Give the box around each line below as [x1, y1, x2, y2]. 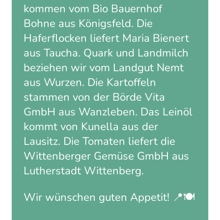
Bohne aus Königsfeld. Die [24, 16, 153, 31]
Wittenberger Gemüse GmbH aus [24, 149, 189, 164]
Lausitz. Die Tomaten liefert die [24, 134, 175, 149]
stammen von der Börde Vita [24, 90, 165, 105]
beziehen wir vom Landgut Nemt [24, 60, 184, 76]
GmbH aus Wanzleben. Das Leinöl [24, 105, 192, 120]
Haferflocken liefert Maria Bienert [24, 31, 189, 46]
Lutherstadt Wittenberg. [24, 164, 144, 179]
